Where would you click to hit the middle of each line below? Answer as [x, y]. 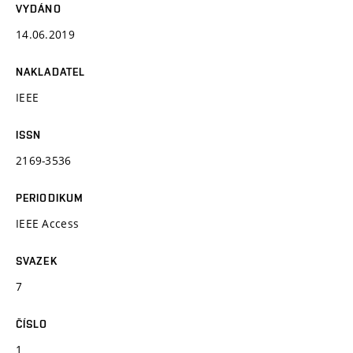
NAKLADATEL [51, 71]
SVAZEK [37, 260]
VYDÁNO [39, 8]
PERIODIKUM [50, 197]
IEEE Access [48, 223]
